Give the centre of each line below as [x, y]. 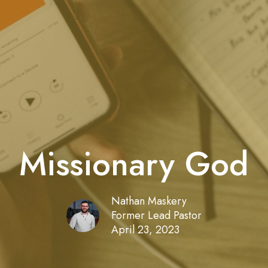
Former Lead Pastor [156, 216]
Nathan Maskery [149, 201]
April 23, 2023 [145, 230]
